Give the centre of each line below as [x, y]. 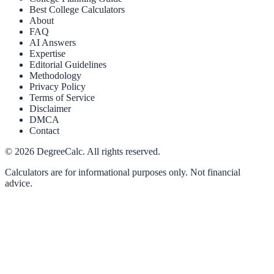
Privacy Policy [57, 86]
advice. [19, 183]
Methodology [55, 75]
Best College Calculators [77, 9]
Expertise [47, 53]
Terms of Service [62, 97]
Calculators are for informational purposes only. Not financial [123, 172]
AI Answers [53, 42]
